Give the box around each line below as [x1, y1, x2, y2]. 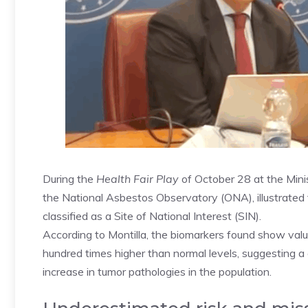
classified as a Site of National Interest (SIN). [43, 209, 261, 223]
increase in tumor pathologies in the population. [43, 265, 272, 278]
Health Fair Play [93, 172, 179, 186]
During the [43, 172, 93, 186]
